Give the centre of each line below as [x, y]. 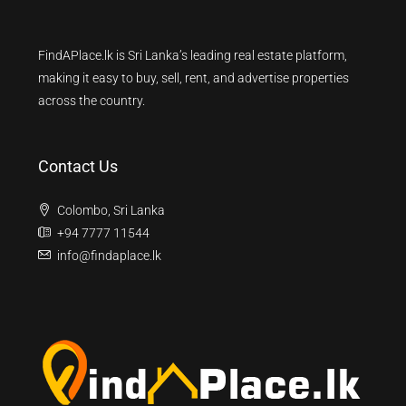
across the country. [92, 101]
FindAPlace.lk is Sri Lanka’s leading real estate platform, [193, 55]
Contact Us [78, 166]
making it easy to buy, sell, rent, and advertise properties [193, 78]
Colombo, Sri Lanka [111, 210]
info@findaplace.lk [109, 256]
